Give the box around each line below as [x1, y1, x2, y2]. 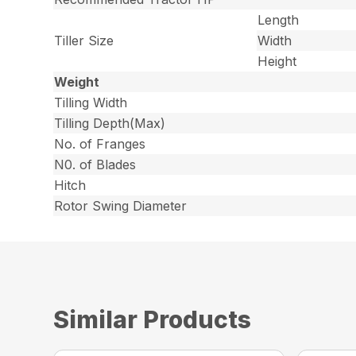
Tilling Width [54, 95, 128, 111]
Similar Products [53, 305, 252, 335]
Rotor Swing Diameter [54, 198, 188, 215]
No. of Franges [54, 136, 146, 153]
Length [257, 12, 300, 29]
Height [257, 53, 297, 70]
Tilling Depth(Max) [54, 115, 166, 132]
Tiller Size [54, 33, 114, 49]
